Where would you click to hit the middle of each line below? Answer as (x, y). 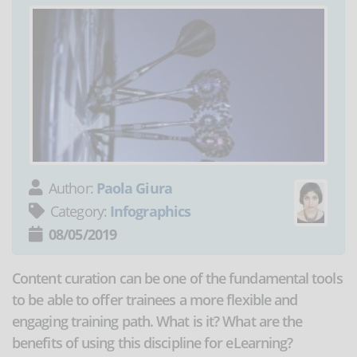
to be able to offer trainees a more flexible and (155, 299)
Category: (80, 211)
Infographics (151, 211)
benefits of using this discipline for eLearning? (153, 342)
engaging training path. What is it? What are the (157, 321)
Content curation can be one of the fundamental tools (177, 278)
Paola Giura (134, 188)
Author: (73, 188)
